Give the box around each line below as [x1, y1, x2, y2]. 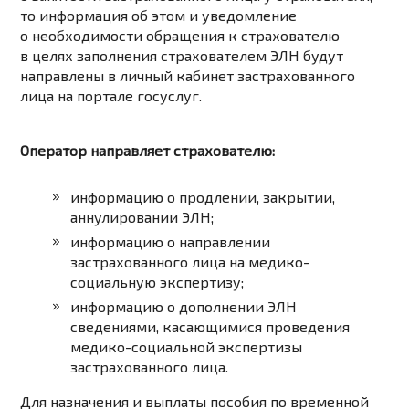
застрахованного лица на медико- [70, 253, 310, 271]
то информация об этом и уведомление [20, 6, 298, 25]
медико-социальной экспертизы [70, 338, 303, 356]
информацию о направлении [70, 233, 271, 251]
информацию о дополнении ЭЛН [70, 298, 298, 316]
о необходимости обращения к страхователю [20, 26, 341, 45]
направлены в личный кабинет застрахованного [20, 67, 356, 85]
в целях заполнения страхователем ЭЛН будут [20, 47, 344, 65]
